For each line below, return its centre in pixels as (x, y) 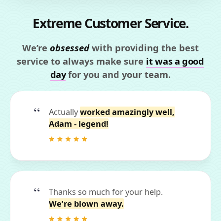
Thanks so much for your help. (106, 192)
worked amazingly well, (127, 112)
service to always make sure (82, 61)
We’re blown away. (86, 204)
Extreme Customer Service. (110, 23)
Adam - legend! (79, 124)
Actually (64, 112)
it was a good (175, 61)
